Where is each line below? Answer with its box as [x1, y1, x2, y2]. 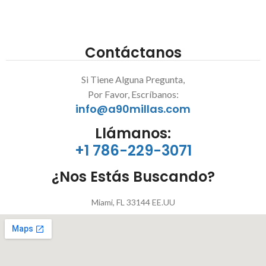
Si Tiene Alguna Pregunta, [81, 73, 185, 85]
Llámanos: [95, 123, 171, 143]
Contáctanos [84, 42, 182, 62]
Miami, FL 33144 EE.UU [91, 197, 175, 207]
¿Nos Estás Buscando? [51, 166, 215, 186]
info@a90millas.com [75, 101, 191, 116]
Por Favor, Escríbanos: [87, 88, 179, 100]
